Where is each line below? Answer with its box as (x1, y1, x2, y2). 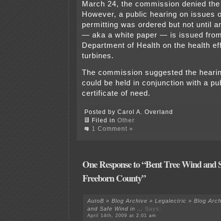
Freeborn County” (82, 171, 146, 185)
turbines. (82, 52, 114, 60)
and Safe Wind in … (87, 205, 144, 212)
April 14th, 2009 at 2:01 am (87, 213, 157, 218)
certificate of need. (82, 89, 150, 98)
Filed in (92, 117, 117, 124)
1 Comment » (92, 125, 133, 132)
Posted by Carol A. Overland (84, 109, 173, 115)
